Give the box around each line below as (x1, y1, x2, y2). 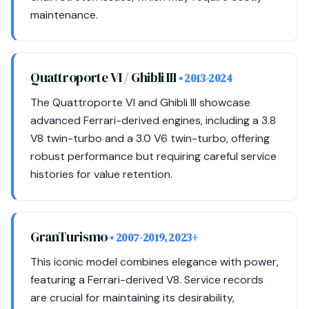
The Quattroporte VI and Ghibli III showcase (30, 95, 250, 110)
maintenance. (30, 8, 98, 22)
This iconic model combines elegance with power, (30, 255, 279, 269)
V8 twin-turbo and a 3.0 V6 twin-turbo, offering (30, 131, 270, 146)
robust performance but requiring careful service (30, 149, 277, 163)
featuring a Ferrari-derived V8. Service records (30, 272, 263, 287)
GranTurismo (30, 228, 110, 246)
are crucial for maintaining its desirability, (30, 290, 235, 305)
